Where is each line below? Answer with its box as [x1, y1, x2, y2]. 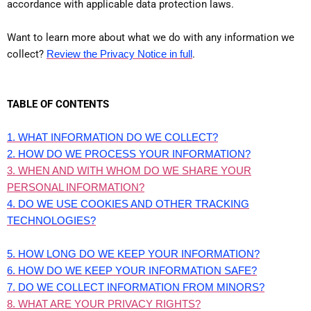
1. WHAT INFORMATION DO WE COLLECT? [7, 131, 218, 143]
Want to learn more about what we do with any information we [7, 31, 294, 44]
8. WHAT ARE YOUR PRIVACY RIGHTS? [7, 297, 201, 310]
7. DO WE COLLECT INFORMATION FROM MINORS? [7, 280, 264, 293]
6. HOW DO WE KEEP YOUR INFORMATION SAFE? [7, 264, 257, 276]
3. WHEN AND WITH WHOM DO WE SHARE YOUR [7, 164, 251, 176]
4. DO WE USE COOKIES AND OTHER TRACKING [7, 197, 249, 210]
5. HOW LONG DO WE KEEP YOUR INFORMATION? [7, 247, 260, 260]
